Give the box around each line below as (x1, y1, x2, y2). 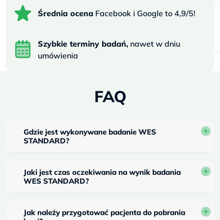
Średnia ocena (38, 8, 94, 18)
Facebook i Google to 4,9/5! (93, 8, 196, 18)
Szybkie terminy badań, (37, 38, 128, 49)
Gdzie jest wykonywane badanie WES (24, 127, 156, 137)
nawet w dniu (128, 38, 180, 49)
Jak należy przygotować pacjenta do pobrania (24, 207, 185, 217)
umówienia (37, 50, 78, 60)
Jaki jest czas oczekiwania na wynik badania (24, 167, 181, 177)
